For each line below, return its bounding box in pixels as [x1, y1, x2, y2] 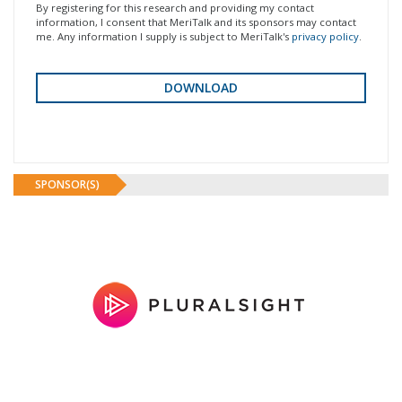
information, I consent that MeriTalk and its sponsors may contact [36, 14, 356, 29]
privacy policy [292, 29, 359, 43]
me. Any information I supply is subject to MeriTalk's [36, 29, 292, 43]
